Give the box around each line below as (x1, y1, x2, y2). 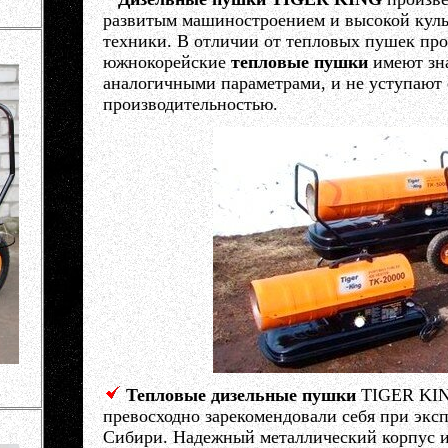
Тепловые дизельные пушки (125, 385, 356, 405)
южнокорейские (102, 52, 231, 72)
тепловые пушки (230, 52, 368, 72)
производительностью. (102, 94, 278, 114)
